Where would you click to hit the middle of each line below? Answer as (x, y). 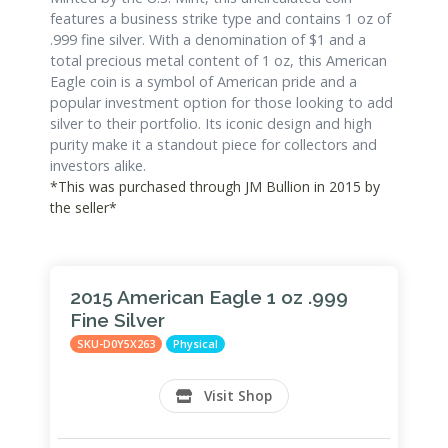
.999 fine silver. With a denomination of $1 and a (208, 39)
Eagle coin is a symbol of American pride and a (203, 81)
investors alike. (98, 165)
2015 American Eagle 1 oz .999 (209, 296)
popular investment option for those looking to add (221, 102)
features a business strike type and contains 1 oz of (220, 18)
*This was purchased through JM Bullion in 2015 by (215, 186)
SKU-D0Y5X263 (116, 343)
